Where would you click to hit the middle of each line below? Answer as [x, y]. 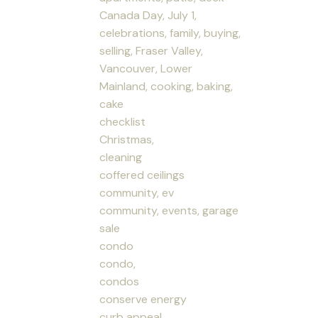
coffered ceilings [142, 175]
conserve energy [143, 299]
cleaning [121, 157]
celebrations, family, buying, [170, 33]
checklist [123, 121]
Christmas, [127, 139]
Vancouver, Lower [146, 68]
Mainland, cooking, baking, [166, 86]
